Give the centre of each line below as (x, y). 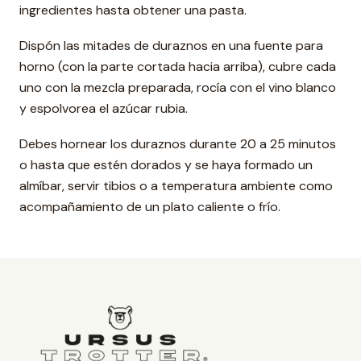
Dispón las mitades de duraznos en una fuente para (171, 46)
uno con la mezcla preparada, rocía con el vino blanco (178, 87)
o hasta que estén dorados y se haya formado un (166, 165)
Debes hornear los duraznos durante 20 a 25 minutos (178, 144)
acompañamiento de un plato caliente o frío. (150, 207)
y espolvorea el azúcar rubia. (104, 108)
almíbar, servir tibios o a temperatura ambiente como (176, 186)
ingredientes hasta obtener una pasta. (133, 10)
